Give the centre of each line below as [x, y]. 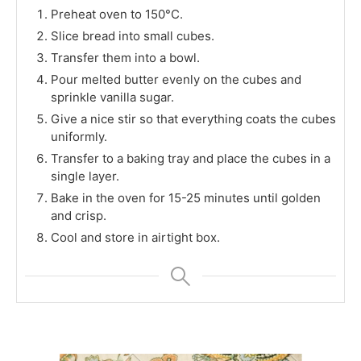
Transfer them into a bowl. [125, 57]
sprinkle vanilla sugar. [112, 97]
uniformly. [79, 136]
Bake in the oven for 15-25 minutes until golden [186, 197]
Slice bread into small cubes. [133, 35]
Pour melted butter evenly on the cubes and [176, 79]
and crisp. [79, 215]
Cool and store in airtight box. [135, 237]
